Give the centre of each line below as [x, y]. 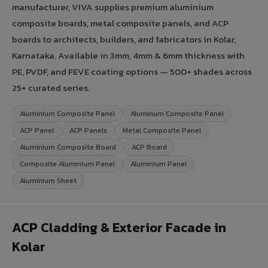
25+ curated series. [51, 87]
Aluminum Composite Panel [177, 113]
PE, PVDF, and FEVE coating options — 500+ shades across [132, 71]
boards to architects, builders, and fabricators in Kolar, [124, 39]
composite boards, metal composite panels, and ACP [120, 23]
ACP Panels [88, 130]
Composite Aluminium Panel [67, 164]
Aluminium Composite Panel [67, 113]
